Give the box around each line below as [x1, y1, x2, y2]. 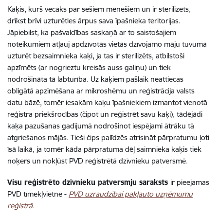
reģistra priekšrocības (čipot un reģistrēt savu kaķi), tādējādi [7, 109, 202, 119]
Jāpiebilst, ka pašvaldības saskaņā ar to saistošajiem [7, 28, 176, 37]
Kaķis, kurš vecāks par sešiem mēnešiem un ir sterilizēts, [7, 4, 191, 14]
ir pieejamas [170, 178, 209, 187]
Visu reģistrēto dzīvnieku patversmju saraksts [7, 178, 170, 187]
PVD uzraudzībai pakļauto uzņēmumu [69, 189, 193, 199]
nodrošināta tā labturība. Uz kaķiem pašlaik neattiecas [7, 74, 183, 84]
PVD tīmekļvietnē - [7, 189, 69, 199]
